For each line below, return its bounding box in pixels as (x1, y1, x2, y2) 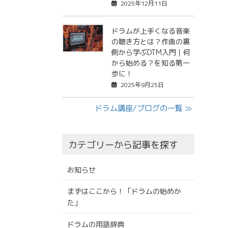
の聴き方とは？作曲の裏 (111, 37, 190, 47)
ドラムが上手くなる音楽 (111, 26, 190, 36)
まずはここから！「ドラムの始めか (67, 186, 181, 196)
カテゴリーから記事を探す (68, 138, 179, 152)
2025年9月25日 (120, 80, 164, 90)
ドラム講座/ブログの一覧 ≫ (94, 103, 192, 114)
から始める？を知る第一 (111, 58, 190, 68)
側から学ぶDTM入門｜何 (111, 47, 190, 58)
